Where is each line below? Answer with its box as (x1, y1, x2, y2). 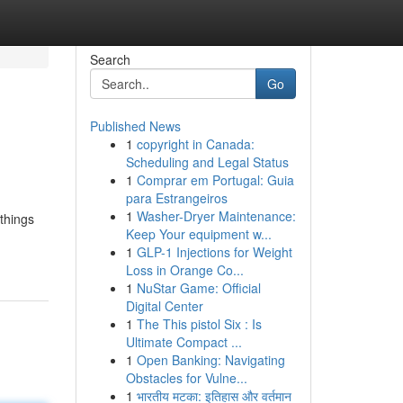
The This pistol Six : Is (136, 315, 262, 333)
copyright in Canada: (136, 135, 255, 153)
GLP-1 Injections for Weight (136, 243, 292, 261)
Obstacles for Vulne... (125, 369, 247, 387)
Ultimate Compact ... (125, 333, 242, 351)
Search (89, 50, 130, 68)
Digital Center (125, 297, 203, 315)
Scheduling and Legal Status (125, 153, 289, 171)
